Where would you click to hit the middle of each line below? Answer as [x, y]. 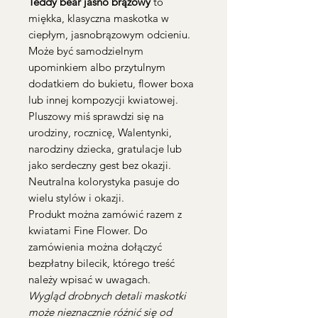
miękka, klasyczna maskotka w [99, 18]
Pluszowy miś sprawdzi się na [96, 116]
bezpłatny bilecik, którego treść [102, 263]
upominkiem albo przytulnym [97, 67]
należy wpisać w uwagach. [89, 279]
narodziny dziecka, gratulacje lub [105, 149]
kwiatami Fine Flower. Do [88, 230]
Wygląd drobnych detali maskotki [107, 296]
